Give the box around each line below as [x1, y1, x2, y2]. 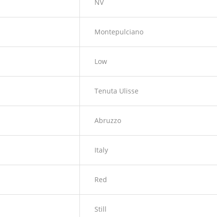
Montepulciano [94, 27, 143, 37]
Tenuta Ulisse [94, 86, 139, 96]
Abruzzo [94, 116, 121, 125]
